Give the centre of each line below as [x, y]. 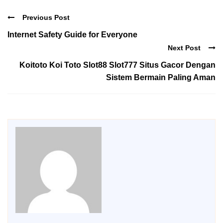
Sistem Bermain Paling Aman [161, 78]
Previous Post [46, 17]
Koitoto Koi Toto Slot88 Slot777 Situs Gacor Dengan [117, 65]
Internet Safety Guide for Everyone [72, 34]
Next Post [184, 48]
